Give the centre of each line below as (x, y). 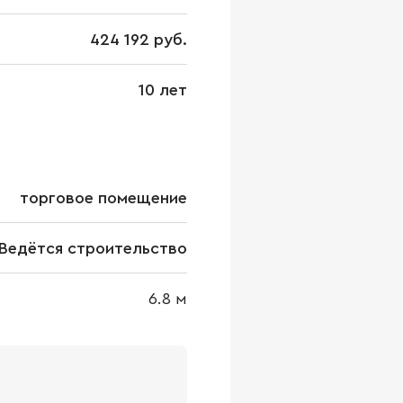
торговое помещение (103, 198)
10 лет (163, 90)
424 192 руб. (139, 40)
